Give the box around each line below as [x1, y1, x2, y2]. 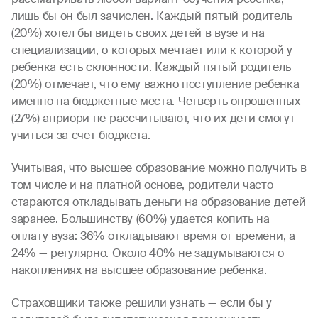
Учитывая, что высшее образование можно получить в [11, 160, 307, 175]
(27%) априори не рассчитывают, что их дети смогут [11, 111, 295, 126]
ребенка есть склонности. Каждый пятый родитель [11, 60, 291, 75]
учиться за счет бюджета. [11, 128, 150, 143]
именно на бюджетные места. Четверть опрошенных [11, 94, 300, 109]
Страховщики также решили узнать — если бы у [11, 295, 273, 310]
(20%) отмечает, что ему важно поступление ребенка [11, 77, 300, 92]
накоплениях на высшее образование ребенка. [11, 263, 267, 278]
